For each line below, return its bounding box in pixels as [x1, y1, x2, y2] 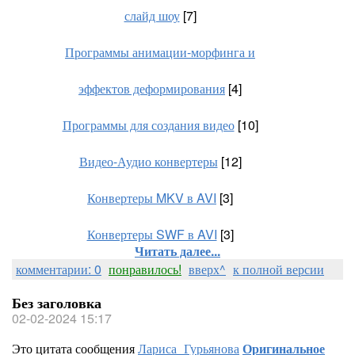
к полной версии [233, 260, 324, 278]
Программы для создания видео [62, 116, 235, 134]
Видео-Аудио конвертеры [78, 152, 218, 170]
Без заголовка [12, 292, 101, 313]
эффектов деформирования [78, 79, 225, 97]
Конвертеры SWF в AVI [86, 225, 217, 243]
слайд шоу [124, 6, 180, 25]
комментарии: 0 [16, 260, 101, 278]
